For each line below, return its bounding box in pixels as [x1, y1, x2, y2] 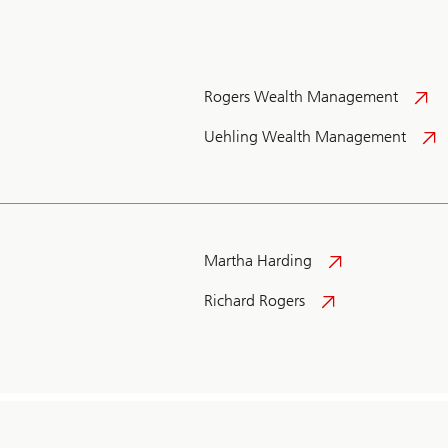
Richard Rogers [204, 291, 305, 311]
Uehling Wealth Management [204, 127, 406, 147]
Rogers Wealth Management [204, 87, 398, 107]
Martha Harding [204, 251, 312, 271]
